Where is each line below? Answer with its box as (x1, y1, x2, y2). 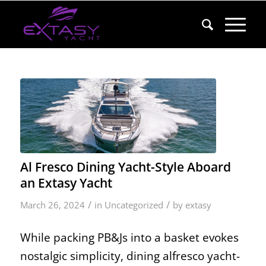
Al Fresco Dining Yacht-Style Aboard (20, 158, 231, 175)
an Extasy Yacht (20, 174, 112, 191)
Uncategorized (104, 198, 163, 211)
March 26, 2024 (20, 198, 85, 211)
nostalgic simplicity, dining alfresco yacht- (20, 248, 240, 264)
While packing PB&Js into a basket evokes (20, 229, 239, 245)
